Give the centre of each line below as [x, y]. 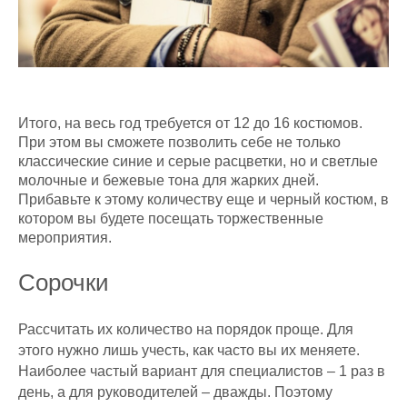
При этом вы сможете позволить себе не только [179, 142]
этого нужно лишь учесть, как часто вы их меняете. [189, 350]
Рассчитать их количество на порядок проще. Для [186, 329]
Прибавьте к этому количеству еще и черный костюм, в [203, 199]
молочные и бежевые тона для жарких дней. [169, 180]
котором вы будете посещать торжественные [171, 218]
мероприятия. [65, 237]
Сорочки [64, 282]
